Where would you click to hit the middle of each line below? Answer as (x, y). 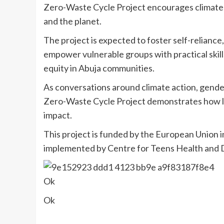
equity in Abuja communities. (99, 68)
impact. (58, 115)
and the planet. (72, 21)
